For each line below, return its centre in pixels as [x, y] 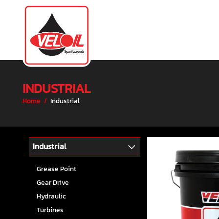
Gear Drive [53, 183]
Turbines [50, 210]
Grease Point [56, 169]
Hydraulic [51, 197]
